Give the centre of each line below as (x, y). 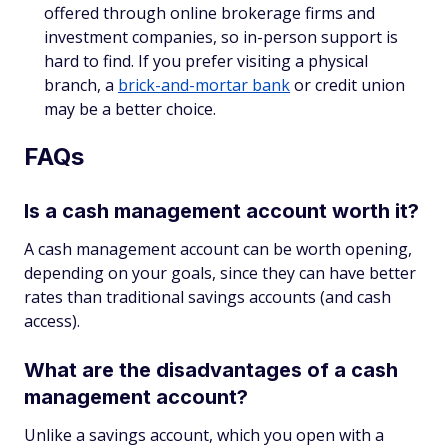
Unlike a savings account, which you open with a (204, 434)
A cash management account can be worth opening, (218, 248)
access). (54, 320)
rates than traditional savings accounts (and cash (207, 296)
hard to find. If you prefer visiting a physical (206, 60)
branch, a (81, 84)
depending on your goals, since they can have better (220, 272)
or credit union (347, 84)
